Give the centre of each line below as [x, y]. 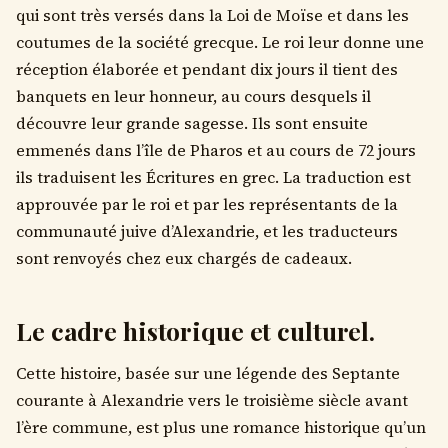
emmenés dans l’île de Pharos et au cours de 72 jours [216, 150]
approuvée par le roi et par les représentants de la [207, 204]
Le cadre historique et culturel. [196, 331]
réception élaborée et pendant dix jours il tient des [207, 69]
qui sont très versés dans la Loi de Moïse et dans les [212, 15]
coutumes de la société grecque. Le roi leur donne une [220, 42]
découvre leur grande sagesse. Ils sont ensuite [192, 123]
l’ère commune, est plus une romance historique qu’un [221, 428]
